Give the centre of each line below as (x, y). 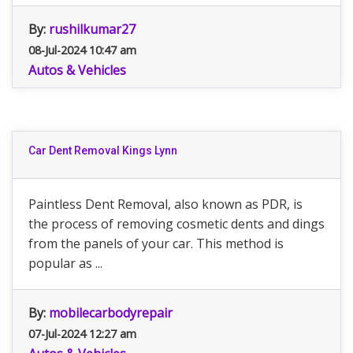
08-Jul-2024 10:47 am (82, 50)
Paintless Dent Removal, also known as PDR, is (165, 204)
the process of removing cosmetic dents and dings (176, 224)
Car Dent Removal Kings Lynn (103, 150)
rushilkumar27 (92, 29)
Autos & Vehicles (77, 70)
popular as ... (65, 263)
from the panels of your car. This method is (156, 243)
